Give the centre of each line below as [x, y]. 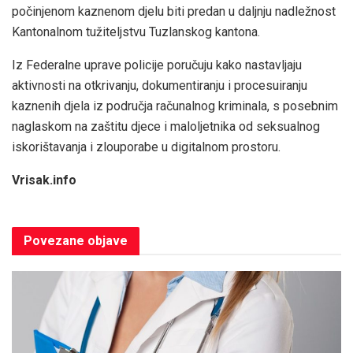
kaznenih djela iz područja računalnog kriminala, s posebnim [175, 106]
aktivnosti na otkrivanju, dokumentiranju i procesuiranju [160, 86]
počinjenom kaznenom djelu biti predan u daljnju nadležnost [174, 12]
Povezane [54, 241]
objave [106, 241]
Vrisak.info [44, 180]
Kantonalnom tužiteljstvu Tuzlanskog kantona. [136, 32]
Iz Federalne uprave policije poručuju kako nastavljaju [157, 65]
